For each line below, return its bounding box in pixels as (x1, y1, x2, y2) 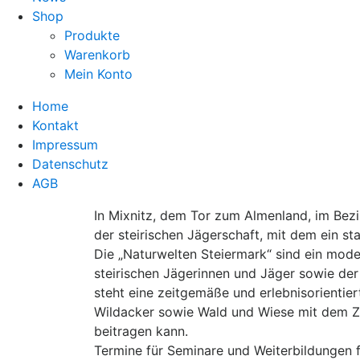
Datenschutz (32, 156, 108, 172)
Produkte (64, 27, 120, 43)
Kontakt (32, 117, 79, 133)
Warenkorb (64, 47, 130, 63)
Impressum (32, 137, 98, 153)
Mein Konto (64, 66, 133, 82)
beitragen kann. (94, 323, 188, 339)
